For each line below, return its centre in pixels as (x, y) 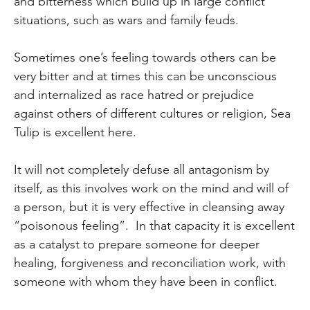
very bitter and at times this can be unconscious (146, 76)
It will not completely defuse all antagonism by (142, 169)
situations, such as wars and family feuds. (127, 20)
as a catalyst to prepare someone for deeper (137, 244)
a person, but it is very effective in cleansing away (149, 207)
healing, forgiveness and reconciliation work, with (150, 263)
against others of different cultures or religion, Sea (153, 113)
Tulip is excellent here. (75, 132)
